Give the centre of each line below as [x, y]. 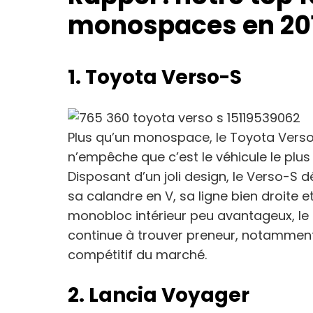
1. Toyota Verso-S [155, 77]
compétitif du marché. [137, 255]
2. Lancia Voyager [159, 295]
